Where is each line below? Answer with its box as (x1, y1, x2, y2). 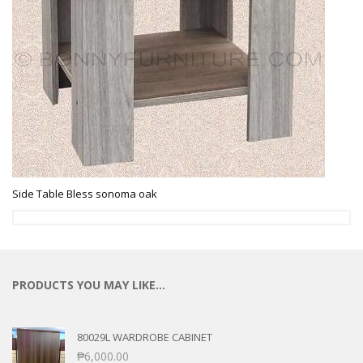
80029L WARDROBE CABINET (77, 330, 212, 345)
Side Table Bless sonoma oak (12, 186, 157, 202)
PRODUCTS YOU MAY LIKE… (12, 277, 165, 293)
